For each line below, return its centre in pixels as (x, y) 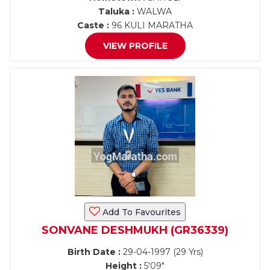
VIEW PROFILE (135, 46)
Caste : (93, 25)
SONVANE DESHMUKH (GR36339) (135, 230)
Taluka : (116, 11)
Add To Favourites (140, 212)
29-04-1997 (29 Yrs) (162, 252)
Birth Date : (94, 252)
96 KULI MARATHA (151, 25)
